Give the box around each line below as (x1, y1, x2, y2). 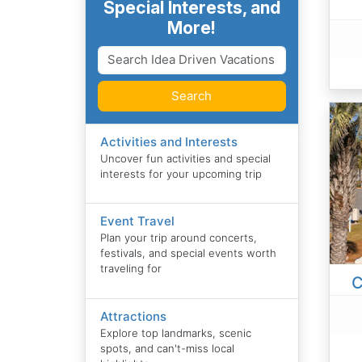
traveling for (100, 262, 162, 276)
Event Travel (100, 213, 175, 229)
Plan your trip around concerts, (100, 231, 258, 245)
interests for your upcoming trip (100, 166, 263, 180)
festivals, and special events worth (100, 246, 277, 260)
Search (171, 87, 212, 103)
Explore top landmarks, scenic (100, 326, 252, 339)
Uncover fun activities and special (100, 151, 271, 165)
